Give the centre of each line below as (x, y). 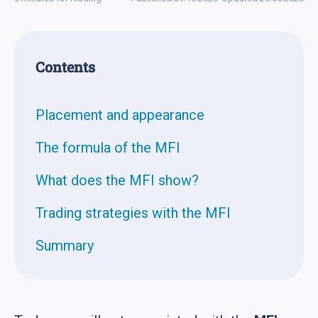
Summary (65, 245)
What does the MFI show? (117, 180)
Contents (65, 66)
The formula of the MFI (108, 147)
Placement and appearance (120, 115)
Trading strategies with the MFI (133, 213)
